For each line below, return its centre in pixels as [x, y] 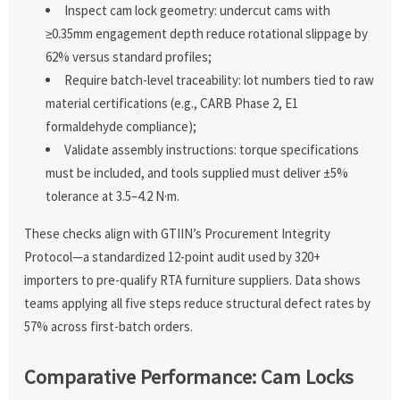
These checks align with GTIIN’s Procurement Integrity [178, 233]
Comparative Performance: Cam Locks [189, 376]
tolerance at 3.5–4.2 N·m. [113, 196]
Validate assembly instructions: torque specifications [212, 149]
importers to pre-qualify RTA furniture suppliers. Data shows [193, 279]
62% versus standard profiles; [129, 56]
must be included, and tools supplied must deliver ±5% [197, 172]
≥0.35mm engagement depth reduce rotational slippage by [207, 33]
